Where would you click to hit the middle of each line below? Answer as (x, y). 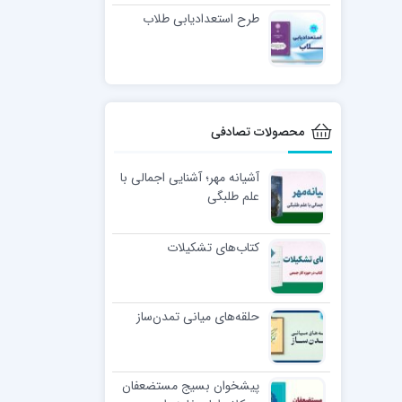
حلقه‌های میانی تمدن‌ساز (197, 316)
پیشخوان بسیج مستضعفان (190, 385)
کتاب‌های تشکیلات (213, 247)
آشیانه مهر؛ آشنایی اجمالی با (189, 177)
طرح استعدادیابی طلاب (201, 18)
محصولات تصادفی (257, 131)
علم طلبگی (233, 196)
